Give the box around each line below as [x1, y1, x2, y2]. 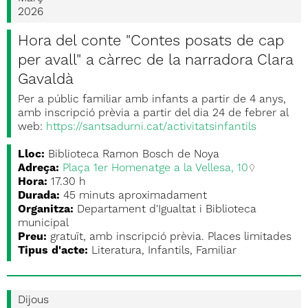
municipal [18, 218, 69, 229]
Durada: [18, 190, 60, 201]
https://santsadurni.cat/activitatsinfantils [46, 122, 256, 133]
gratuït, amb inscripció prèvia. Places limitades [50, 232, 291, 243]
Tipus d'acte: [18, 245, 88, 256]
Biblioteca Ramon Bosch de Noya [48, 149, 219, 160]
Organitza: [18, 204, 74, 215]
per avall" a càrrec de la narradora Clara [18, 53, 293, 68]
